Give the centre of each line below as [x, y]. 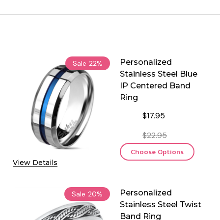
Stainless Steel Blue [159, 74]
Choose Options [157, 151]
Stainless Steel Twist [161, 204]
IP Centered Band [155, 85]
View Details [35, 162]
